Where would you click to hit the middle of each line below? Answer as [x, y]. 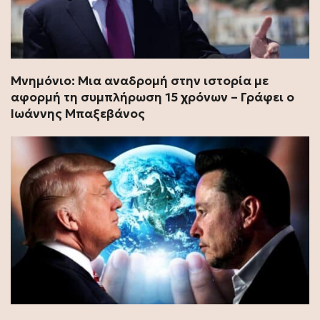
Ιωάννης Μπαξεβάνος [78, 113]
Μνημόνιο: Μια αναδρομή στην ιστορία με [140, 80]
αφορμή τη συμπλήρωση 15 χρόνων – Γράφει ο [152, 97]
